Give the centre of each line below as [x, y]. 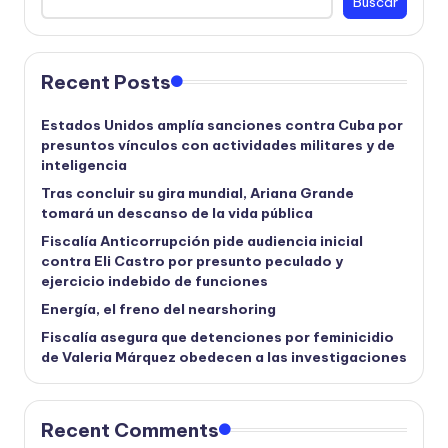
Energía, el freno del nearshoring [158, 309]
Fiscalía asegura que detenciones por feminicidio [217, 337]
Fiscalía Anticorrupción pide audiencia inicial [202, 241]
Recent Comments [130, 430]
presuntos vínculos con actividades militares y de [218, 145]
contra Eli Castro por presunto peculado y [192, 261]
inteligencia [84, 165]
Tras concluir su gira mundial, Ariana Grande [197, 193]
